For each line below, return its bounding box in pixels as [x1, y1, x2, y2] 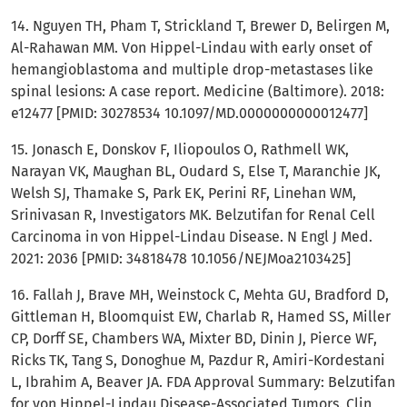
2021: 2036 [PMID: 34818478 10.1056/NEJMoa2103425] [11, 250, 351, 267]
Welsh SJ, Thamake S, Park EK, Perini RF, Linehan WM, [11, 184, 356, 202]
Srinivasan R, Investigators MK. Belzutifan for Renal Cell [11, 206, 375, 223]
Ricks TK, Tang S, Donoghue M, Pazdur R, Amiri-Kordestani [11, 352, 385, 369]
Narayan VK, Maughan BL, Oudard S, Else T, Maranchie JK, [11, 163, 381, 180]
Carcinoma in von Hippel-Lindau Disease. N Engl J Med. [11, 228, 372, 245]
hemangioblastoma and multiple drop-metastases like [11, 61, 373, 78]
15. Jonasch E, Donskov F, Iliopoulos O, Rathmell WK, [11, 141, 349, 158]
